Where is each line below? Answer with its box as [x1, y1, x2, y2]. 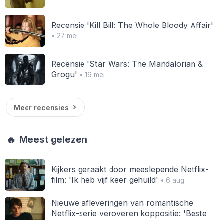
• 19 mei [77, 70, 105, 79]
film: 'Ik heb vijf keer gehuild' [51, 174, 158, 185]
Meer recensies [13, 103, 69, 111]
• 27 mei [51, 32, 78, 40]
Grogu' [51, 69, 77, 79]
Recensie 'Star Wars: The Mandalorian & [51, 58, 203, 69]
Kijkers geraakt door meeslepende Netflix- [51, 164, 209, 174]
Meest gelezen [17, 134, 88, 146]
